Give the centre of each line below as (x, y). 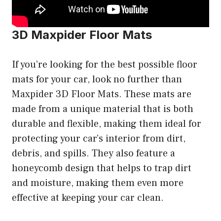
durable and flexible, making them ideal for (107, 124)
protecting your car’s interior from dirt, (99, 138)
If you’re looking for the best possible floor (105, 64)
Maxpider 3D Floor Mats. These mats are (102, 94)
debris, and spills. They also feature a (93, 153)
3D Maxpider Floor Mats (82, 35)
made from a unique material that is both (103, 109)
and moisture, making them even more (98, 183)
